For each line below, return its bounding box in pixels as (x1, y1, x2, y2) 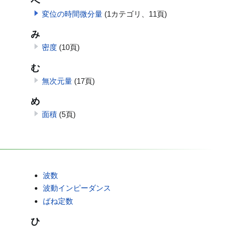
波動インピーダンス (43, 184, 111, 193)
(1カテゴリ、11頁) (104, 9, 167, 18)
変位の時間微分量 (41, 9, 102, 18)
